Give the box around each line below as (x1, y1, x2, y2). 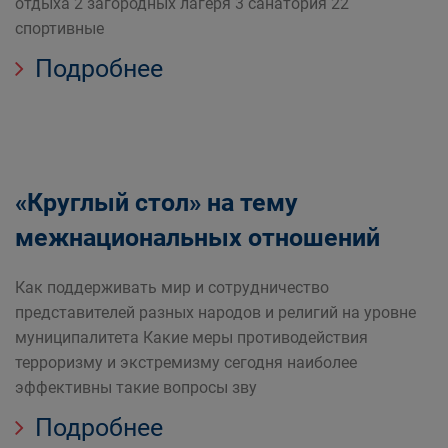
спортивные (15, 19, 104, 38)
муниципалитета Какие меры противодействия (15, 328, 368, 347)
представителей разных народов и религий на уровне (15, 303, 416, 322)
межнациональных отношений (15, 223, 380, 252)
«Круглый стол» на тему (15, 188, 298, 217)
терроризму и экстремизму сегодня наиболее (15, 353, 357, 372)
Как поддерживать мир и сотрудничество (15, 278, 329, 297)
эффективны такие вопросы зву (15, 378, 257, 397)
